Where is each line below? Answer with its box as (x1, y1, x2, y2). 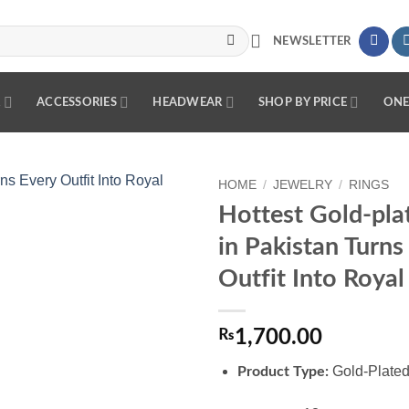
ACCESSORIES (37, 97, 117, 108)
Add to (138, 224, 175, 239)
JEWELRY (273, 178, 333, 192)
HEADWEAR (152, 97, 223, 108)
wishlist (136, 240, 177, 256)
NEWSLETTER (273, 35, 351, 47)
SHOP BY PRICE (257, 97, 348, 108)
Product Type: (236, 363, 329, 379)
